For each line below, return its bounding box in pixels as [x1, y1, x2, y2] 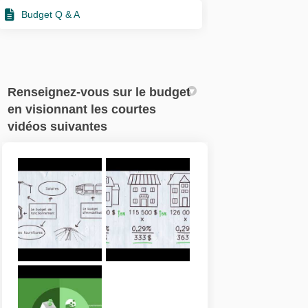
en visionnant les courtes [8, 102, 157, 116]
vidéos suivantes [8, 119, 108, 133]
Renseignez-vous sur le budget [8, 85, 191, 99]
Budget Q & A [21, 8, 80, 20]
